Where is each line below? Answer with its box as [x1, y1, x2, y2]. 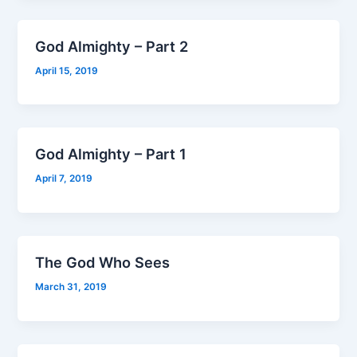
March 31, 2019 [35, 280, 108, 292]
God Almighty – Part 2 [35, 37, 189, 55]
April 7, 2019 [35, 173, 93, 185]
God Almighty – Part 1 [35, 145, 187, 163]
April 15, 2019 [35, 65, 99, 76]
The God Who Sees [35, 253, 171, 272]
